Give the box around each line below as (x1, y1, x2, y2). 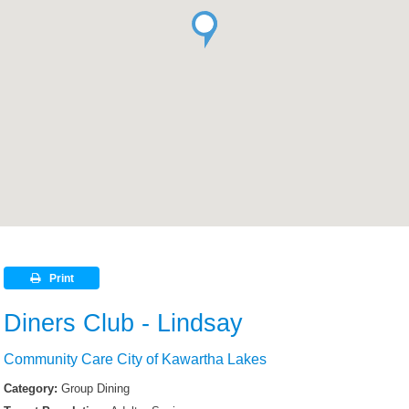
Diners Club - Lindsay (4, 309, 244, 338)
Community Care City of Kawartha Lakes (4, 351, 267, 368)
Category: (4, 382, 58, 396)
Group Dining (61, 382, 131, 396)
